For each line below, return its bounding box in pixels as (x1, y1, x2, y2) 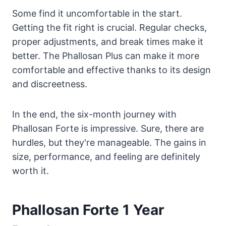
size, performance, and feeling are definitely (12, 151, 200, 162)
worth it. (12, 165, 49, 176)
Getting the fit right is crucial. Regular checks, (12, 22, 207, 33)
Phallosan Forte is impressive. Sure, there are (12, 123, 204, 134)
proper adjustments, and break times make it (12, 36, 203, 47)
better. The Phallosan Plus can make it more (12, 50, 199, 61)
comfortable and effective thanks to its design (12, 64, 211, 75)
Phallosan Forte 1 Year (12, 201, 164, 218)
